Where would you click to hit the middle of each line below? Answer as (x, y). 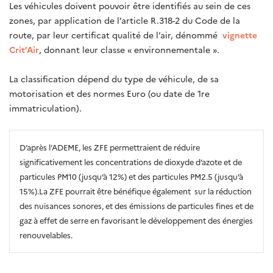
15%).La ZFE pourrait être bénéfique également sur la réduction (136, 191)
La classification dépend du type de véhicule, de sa (114, 78)
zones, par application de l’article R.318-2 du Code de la (125, 20)
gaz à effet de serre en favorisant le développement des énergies (136, 220)
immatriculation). (45, 108)
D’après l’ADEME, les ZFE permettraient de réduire (110, 147)
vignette (240, 34)
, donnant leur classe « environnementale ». (129, 49)
